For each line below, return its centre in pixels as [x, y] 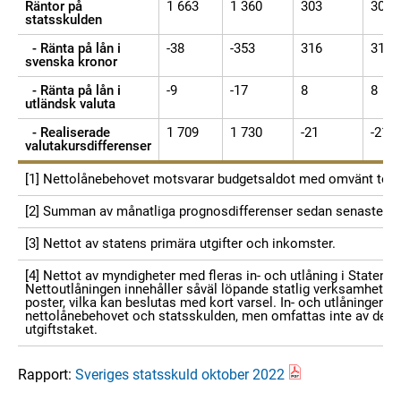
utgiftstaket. [61, 329]
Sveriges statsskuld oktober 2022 [180, 375]
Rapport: [47, 375]
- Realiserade [68, 132]
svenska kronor [71, 62]
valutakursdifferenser [88, 146]
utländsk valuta [70, 104]
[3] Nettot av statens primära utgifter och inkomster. [180, 243]
